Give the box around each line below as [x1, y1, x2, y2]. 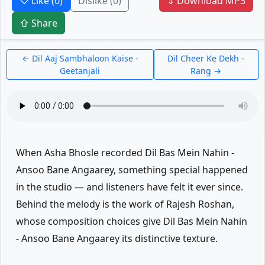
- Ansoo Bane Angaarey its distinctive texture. [16, 232, 218, 245]
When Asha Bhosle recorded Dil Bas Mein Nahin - [16, 146, 234, 159]
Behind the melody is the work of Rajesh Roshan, [16, 198, 234, 211]
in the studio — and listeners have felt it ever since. [16, 180, 243, 193]
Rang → [190, 65, 222, 76]
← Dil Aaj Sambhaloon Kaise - [21, 53, 138, 64]
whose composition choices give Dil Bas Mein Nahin [16, 215, 247, 228]
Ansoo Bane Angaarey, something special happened [16, 163, 248, 176]
